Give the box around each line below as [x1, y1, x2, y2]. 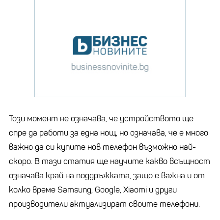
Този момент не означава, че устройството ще [9, 113, 193, 124]
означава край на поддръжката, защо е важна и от [9, 170, 205, 181]
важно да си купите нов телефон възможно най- [9, 141, 196, 152]
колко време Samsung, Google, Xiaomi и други [9, 184, 177, 195]
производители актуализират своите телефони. [9, 198, 200, 209]
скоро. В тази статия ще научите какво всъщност [9, 156, 210, 166]
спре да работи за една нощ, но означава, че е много [9, 127, 208, 138]
